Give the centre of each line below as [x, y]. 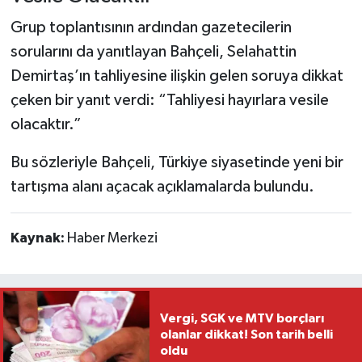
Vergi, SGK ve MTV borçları [242, 319]
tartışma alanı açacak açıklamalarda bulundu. [162, 187]
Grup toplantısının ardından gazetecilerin [151, 28]
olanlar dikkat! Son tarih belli [246, 335]
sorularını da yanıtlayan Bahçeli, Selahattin [153, 52]
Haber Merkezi [112, 239]
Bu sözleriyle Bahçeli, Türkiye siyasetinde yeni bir [177, 163]
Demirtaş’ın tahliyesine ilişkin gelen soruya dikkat [177, 76]
